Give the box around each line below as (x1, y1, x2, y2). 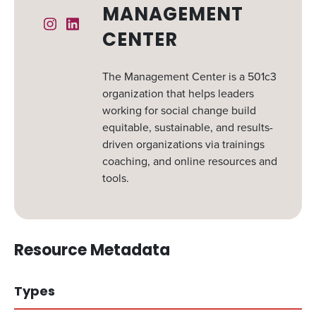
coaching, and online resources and (102, 153, 277, 169)
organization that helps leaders (102, 85, 254, 102)
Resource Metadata (14, 243, 170, 260)
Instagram (56, 16, 104, 32)
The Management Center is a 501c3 (102, 68, 276, 85)
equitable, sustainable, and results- (102, 119, 273, 135)
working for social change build (102, 102, 256, 119)
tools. (102, 170, 129, 186)
